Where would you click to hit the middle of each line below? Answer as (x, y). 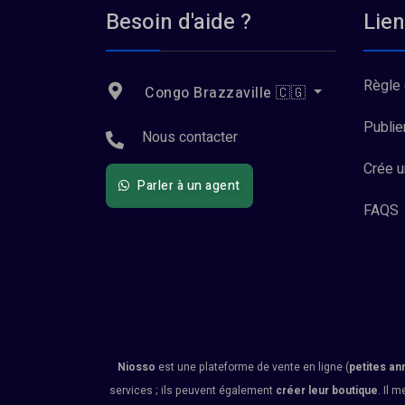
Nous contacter (190, 137)
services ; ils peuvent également (193, 391)
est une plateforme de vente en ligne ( (252, 367)
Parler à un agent (187, 186)
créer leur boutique (327, 391)
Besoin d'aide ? (179, 22)
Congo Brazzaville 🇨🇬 (225, 93)
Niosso (137, 367)
